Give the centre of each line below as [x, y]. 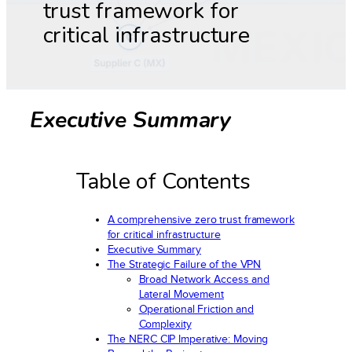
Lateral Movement [181, 293]
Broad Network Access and [204, 279]
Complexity [165, 323]
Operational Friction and [196, 308]
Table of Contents [163, 181]
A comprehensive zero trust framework [201, 219]
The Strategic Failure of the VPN [184, 264]
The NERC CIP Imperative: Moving [188, 338]
